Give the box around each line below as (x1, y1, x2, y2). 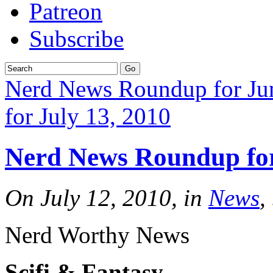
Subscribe (29, 26, 124, 52)
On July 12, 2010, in (5, 184, 208, 211)
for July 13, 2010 (5, 103, 171, 129)
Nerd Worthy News (5, 221, 190, 248)
